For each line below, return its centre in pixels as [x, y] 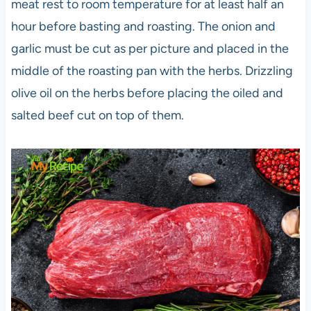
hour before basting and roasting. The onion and [143, 27]
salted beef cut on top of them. [97, 116]
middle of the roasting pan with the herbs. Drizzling [152, 71]
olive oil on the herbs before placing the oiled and [147, 93]
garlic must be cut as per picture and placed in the [150, 49]
